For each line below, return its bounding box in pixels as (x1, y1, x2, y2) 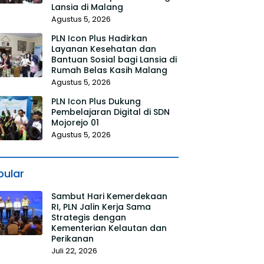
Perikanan (51, 233, 94, 245)
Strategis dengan (51, 212, 126, 223)
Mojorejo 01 (51, 117, 99, 128)
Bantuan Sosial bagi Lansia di (51, 54, 177, 65)
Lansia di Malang (51, 1, 123, 13)
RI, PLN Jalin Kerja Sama (51, 201, 151, 213)
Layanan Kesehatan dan (51, 43, 156, 55)
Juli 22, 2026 (51, 245, 97, 256)
